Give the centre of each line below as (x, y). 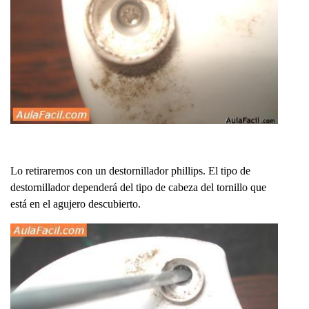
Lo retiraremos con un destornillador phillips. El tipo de (130, 170)
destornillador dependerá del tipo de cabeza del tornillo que (138, 187)
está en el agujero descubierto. (76, 203)
